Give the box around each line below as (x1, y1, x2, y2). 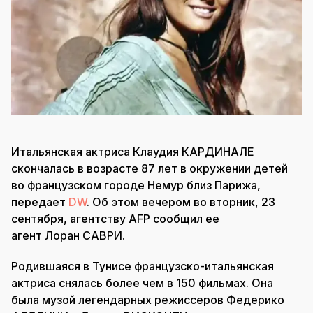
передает (11, 194, 68, 209)
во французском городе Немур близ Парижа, (11, 177, 261, 192)
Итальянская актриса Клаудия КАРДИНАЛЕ (11, 144, 254, 159)
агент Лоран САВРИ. (11, 228, 125, 242)
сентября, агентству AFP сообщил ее (11, 211, 219, 226)
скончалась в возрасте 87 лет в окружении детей (11, 161, 288, 175)
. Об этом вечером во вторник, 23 (87, 194, 275, 209)
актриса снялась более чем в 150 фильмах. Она (11, 275, 273, 290)
